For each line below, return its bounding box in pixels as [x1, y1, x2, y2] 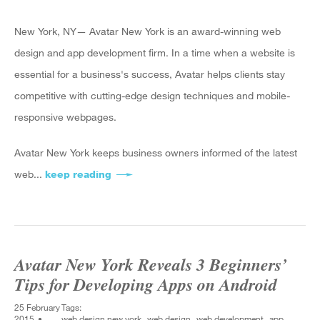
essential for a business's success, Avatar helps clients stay [14, 68, 285, 80]
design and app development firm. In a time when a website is [14, 46, 295, 59]
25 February [14, 301, 60, 313]
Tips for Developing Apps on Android [14, 272, 277, 296]
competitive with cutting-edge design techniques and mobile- [14, 89, 290, 101]
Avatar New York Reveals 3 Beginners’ [14, 252, 287, 276]
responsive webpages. [14, 111, 116, 123]
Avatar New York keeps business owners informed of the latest [14, 146, 297, 159]
